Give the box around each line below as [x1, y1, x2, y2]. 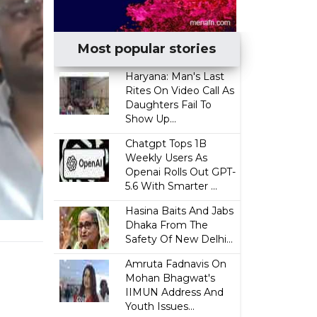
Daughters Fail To [125, 98, 212, 111]
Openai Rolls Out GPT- [125, 166, 236, 178]
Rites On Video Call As [125, 84, 235, 97]
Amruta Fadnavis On [125, 258, 227, 270]
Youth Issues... [125, 300, 195, 313]
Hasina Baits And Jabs [125, 204, 234, 217]
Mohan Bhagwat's [125, 272, 216, 284]
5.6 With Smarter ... [125, 180, 218, 192]
